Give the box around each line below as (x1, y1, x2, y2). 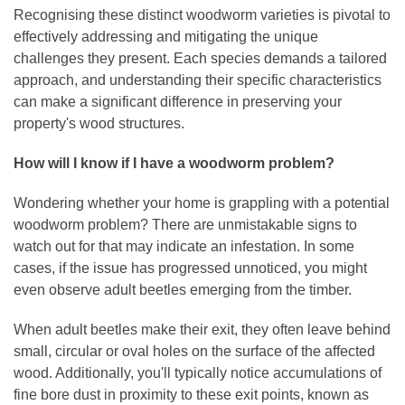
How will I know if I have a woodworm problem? (14, 155, 334, 172)
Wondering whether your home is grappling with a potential (14, 195, 390, 212)
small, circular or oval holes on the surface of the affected (14, 344, 375, 360)
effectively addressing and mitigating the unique (14, 29, 318, 45)
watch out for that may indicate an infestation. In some (14, 239, 354, 255)
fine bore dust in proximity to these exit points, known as (14, 387, 369, 403)
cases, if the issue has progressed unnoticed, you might (14, 260, 367, 277)
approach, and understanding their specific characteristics (14, 72, 381, 89)
